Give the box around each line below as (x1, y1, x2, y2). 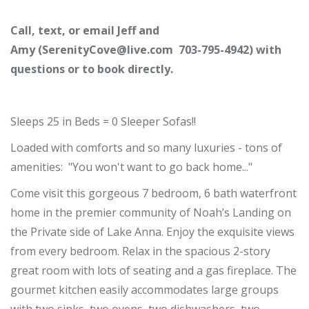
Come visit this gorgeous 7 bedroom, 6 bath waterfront (10, 186, 297, 201)
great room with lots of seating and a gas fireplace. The (10, 263, 297, 279)
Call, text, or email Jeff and (10, 23, 159, 39)
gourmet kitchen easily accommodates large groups (10, 282, 279, 298)
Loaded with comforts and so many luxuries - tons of (10, 140, 282, 156)
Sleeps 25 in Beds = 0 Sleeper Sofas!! (10, 114, 199, 130)
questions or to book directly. (10, 61, 173, 77)
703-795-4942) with (173, 42, 281, 58)
